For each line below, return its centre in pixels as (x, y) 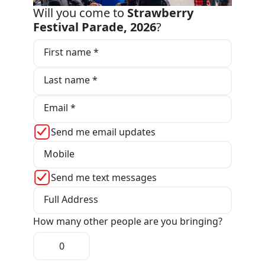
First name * (71, 52)
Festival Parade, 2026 (95, 27)
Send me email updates (103, 132)
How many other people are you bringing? (128, 222)
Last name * (70, 80)
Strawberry (160, 13)
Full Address (71, 199)
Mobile (59, 153)
